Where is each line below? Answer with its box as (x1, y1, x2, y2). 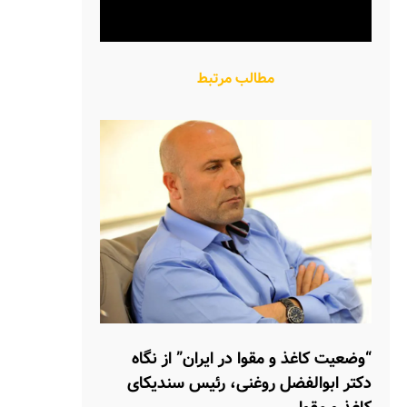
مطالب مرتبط (197, 66, 275, 90)
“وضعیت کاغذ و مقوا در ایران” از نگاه (132, 346, 372, 372)
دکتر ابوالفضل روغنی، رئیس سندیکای (127, 371, 372, 396)
